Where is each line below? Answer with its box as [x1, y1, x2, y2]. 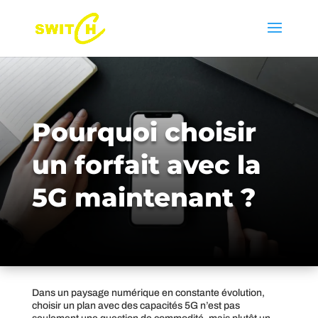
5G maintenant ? [31, 182, 256, 214]
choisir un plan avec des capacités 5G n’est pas [31, 300, 240, 311]
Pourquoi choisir [31, 116, 256, 148]
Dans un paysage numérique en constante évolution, [31, 287, 265, 298]
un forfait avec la [31, 149, 261, 181]
